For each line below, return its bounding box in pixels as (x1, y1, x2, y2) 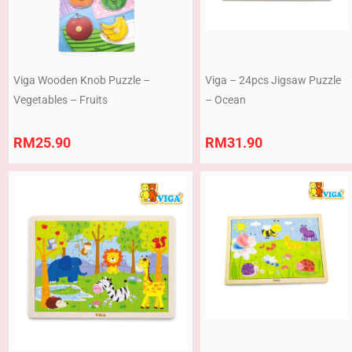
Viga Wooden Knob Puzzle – (13, 74, 150, 87)
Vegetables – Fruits (13, 93, 108, 107)
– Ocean (205, 93, 246, 107)
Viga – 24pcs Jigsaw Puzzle (205, 74, 341, 87)
